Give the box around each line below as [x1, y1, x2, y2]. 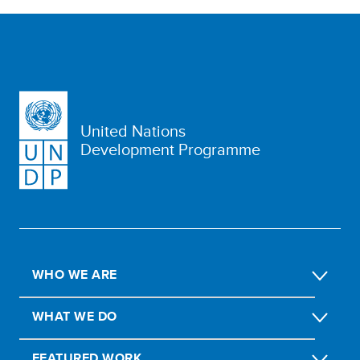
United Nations [80, 119, 186, 143]
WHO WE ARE [32, 264, 117, 284]
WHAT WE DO [32, 306, 117, 325]
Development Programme [80, 137, 260, 162]
